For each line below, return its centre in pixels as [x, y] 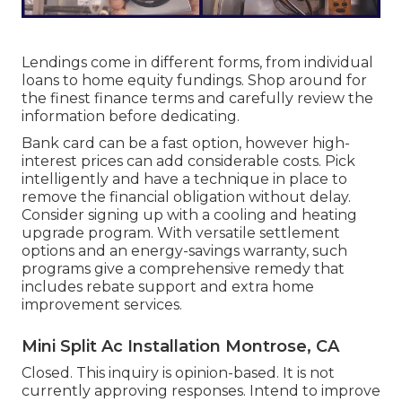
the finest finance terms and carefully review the [197, 99]
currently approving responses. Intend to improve [201, 391]
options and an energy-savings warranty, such [184, 251]
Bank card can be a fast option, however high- [186, 144]
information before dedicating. [131, 117]
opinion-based [226, 373]
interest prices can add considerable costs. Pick [188, 162]
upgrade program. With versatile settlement [181, 233]
